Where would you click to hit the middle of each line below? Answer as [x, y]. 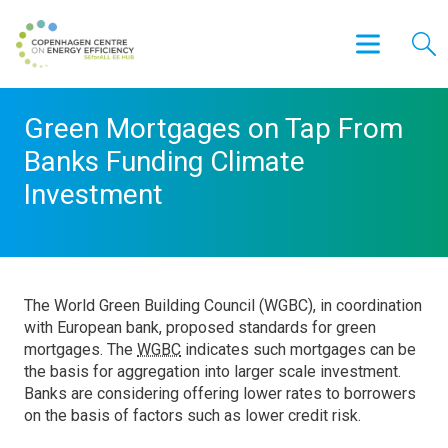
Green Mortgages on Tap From [213, 128]
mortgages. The [80, 349]
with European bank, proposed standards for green [200, 327]
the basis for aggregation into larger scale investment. [212, 371]
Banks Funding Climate [164, 161]
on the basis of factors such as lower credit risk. [192, 415]
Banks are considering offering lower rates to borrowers [220, 393]
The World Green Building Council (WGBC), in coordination [223, 305]
